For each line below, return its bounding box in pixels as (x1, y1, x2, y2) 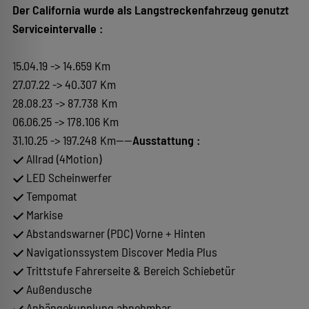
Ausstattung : (132, 132, 200, 148)
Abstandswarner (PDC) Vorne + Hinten (23, 225, 206, 241)
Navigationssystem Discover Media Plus (23, 243, 217, 259)
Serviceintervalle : (12, 20, 103, 36)
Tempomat (23, 188, 77, 203)
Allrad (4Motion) (23, 150, 101, 166)
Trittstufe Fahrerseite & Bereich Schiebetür (23, 262, 235, 278)
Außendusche (23, 281, 92, 297)
